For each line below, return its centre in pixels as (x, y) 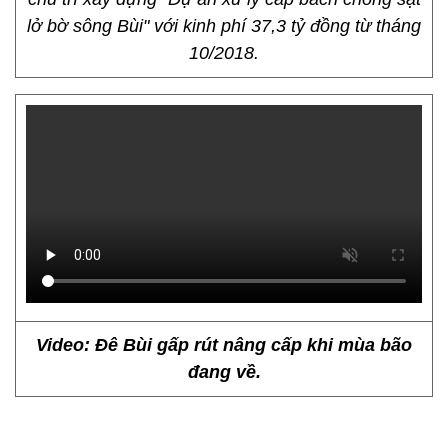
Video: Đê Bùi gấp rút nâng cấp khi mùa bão (224, 345)
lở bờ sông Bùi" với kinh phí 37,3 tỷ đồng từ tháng (224, 26)
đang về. (224, 372)
